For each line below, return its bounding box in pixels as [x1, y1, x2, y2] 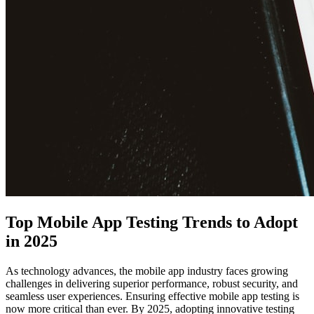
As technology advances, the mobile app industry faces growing [6, 264, 288, 277]
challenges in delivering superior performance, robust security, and [6, 277, 298, 289]
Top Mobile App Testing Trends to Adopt [6, 212, 298, 231]
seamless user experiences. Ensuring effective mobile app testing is [6, 289, 299, 302]
